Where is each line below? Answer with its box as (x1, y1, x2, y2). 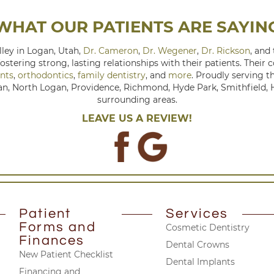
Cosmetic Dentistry (166, 221, 250, 233)
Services (166, 206, 229, 221)
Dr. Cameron (83, 45, 138, 56)
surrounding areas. (97, 94, 177, 105)
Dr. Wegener (142, 45, 197, 56)
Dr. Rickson (201, 45, 250, 56)
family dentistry (78, 69, 146, 81)
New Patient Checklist (19, 248, 113, 260)
